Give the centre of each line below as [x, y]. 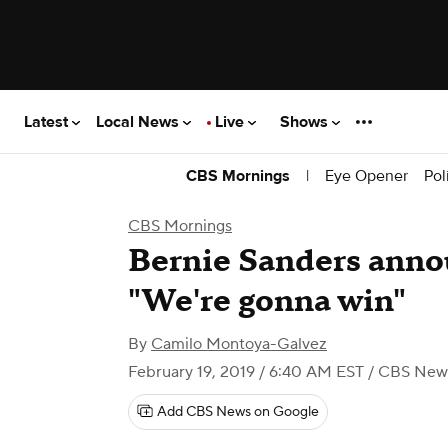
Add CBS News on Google [238, 412]
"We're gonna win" [267, 301]
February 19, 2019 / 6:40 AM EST [246, 372]
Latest [48, 121]
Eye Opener [366, 175]
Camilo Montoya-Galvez [239, 344]
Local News [139, 121]
